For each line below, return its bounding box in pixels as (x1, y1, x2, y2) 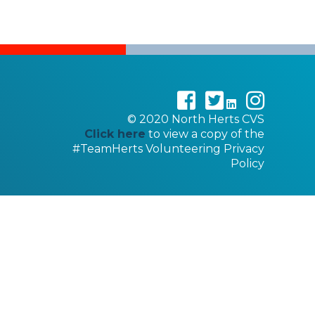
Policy (230, 157, 264, 170)
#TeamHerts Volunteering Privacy (72, 142, 264, 155)
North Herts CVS (168, 112, 264, 126)
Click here (84, 127, 146, 141)
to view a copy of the (145, 127, 264, 141)
